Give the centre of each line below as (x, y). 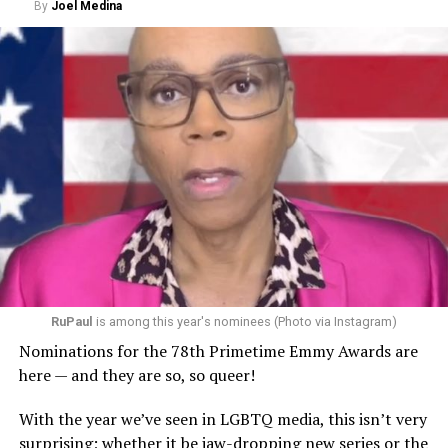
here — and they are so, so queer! (136, 374)
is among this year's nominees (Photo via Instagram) (244, 321)
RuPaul (71, 321)
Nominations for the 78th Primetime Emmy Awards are (218, 350)
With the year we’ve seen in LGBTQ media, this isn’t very (222, 418)
